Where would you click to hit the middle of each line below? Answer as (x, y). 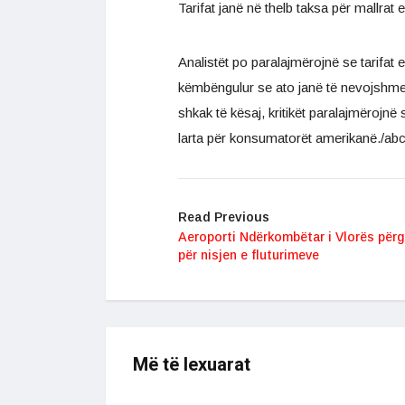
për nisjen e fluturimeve (249, 255)
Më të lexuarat (192, 365)
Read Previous (224, 217)
